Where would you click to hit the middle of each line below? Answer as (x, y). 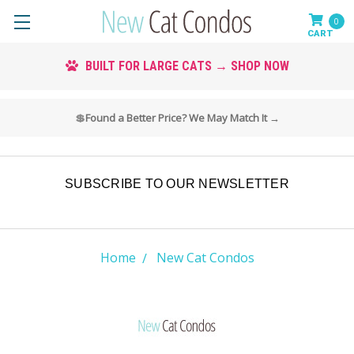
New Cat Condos (205, 258)
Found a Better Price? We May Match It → (182, 117)
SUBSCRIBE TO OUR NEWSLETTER (177, 184)
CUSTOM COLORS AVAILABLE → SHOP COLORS (180, 66)
